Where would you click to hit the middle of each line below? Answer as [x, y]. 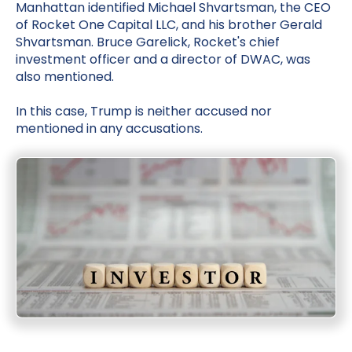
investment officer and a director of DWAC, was [163, 59]
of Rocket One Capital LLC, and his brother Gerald [169, 24]
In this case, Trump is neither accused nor [144, 111]
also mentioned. [65, 76]
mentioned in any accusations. [109, 128]
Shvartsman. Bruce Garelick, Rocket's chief [148, 42]
